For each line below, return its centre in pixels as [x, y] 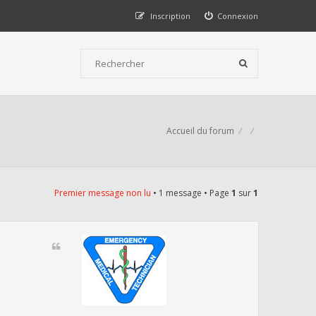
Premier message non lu [103, 193]
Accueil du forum [200, 131]
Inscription [170, 16]
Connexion [238, 16]
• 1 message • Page [191, 193]
